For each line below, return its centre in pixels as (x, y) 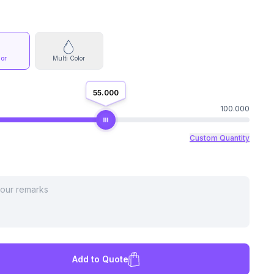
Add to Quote (100, 259)
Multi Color (69, 58)
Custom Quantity (219, 138)
